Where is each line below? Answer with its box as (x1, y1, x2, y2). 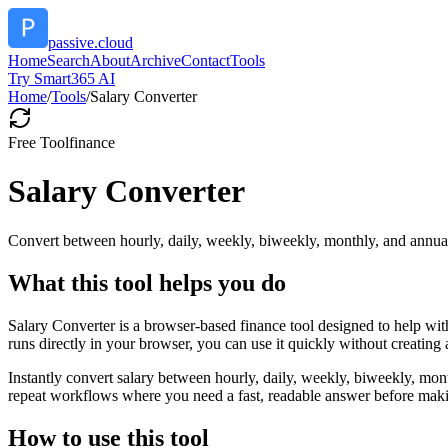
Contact (181, 52, 230, 69)
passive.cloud (48, 34, 133, 51)
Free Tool (8, 134, 69, 151)
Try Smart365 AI (8, 70, 115, 87)
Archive (130, 52, 181, 69)
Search (47, 52, 90, 69)
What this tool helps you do (8, 269, 286, 296)
